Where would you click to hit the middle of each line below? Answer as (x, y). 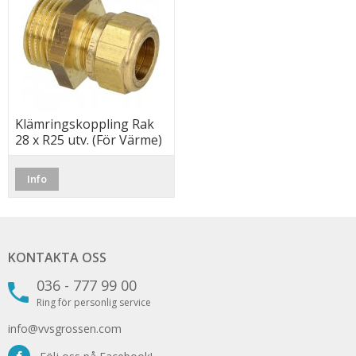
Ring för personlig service (94, 303)
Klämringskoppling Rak (85, 124)
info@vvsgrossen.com (65, 329)
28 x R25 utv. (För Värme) (89, 140)
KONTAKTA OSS (57, 258)
